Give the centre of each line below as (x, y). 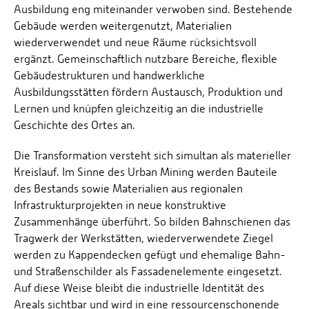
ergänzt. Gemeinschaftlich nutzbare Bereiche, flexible (146, 59)
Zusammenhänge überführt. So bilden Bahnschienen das (152, 221)
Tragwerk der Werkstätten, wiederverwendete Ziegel (143, 238)
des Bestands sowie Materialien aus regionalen (128, 188)
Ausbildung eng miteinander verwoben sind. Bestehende (153, 9)
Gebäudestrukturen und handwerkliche (109, 75)
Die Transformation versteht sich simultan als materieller (152, 155)
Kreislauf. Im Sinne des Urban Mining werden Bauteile (146, 172)
